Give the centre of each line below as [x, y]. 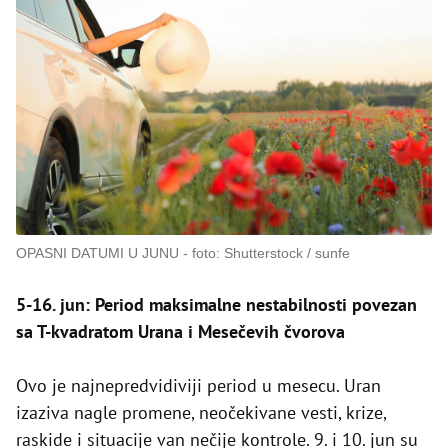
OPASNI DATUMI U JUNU [97, 253]
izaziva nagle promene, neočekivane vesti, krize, [201, 413]
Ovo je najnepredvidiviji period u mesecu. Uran [198, 386]
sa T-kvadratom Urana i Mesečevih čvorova [180, 332]
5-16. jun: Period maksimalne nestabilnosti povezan [216, 305]
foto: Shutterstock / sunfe [271, 253]
